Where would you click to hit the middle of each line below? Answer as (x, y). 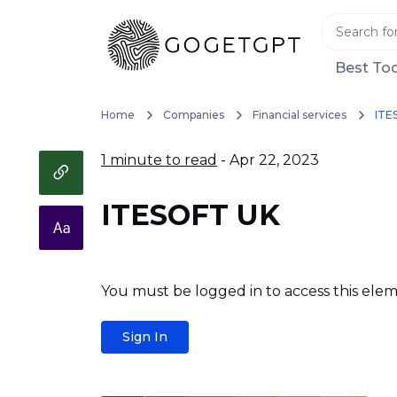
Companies (193, 115)
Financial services (299, 115)
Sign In (145, 337)
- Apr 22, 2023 (268, 160)
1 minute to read (159, 160)
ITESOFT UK (191, 215)
